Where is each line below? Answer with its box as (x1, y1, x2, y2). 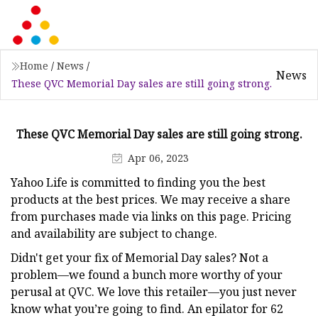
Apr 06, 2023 (127, 150, 189, 165)
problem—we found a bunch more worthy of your (11, 266, 283, 283)
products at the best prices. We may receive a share (11, 191, 290, 207)
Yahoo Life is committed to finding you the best (11, 174, 265, 190)
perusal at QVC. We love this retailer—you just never (11, 283, 297, 300)
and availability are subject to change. (11, 225, 217, 241)
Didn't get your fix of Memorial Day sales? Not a (11, 249, 268, 265)
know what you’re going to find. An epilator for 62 (11, 300, 283, 317)
